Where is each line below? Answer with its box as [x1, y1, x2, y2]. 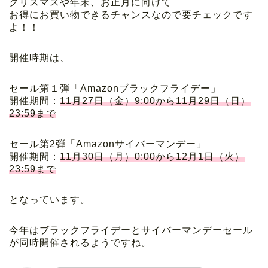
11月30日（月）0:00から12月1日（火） [60, 151, 245, 162]
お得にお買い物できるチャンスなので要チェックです [9, 9, 253, 20]
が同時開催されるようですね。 [9, 237, 151, 248]
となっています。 [9, 194, 90, 205]
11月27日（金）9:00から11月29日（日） [60, 95, 251, 106]
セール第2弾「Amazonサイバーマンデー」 [9, 138, 206, 149]
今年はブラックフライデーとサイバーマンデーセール [9, 224, 253, 235]
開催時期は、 [9, 52, 70, 63]
